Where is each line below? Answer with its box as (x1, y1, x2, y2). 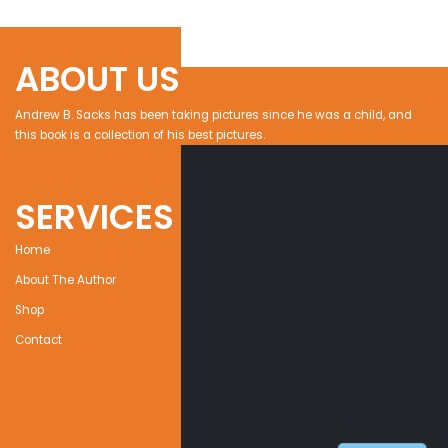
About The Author (15, 272, 116, 289)
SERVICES (15, 193, 174, 242)
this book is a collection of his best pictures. (15, 127, 265, 144)
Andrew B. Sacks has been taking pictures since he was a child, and (15, 107, 412, 124)
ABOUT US (15, 55, 180, 104)
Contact (15, 332, 62, 349)
